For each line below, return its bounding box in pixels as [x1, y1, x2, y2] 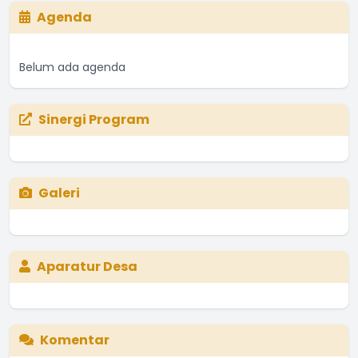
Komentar [40, 330, 109, 349]
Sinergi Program [38, 109, 149, 129]
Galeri [38, 183, 80, 202]
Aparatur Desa [37, 257, 137, 276]
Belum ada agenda [19, 58, 125, 75]
